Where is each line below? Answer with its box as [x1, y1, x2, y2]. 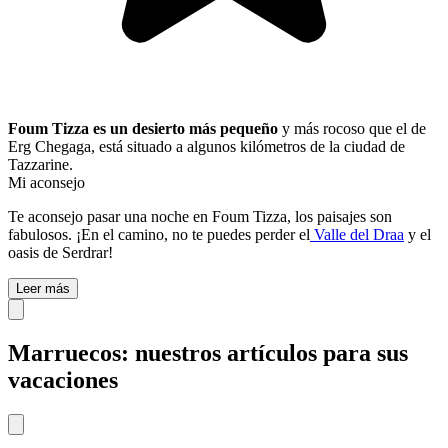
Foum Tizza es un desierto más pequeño [8, 120, 278, 138]
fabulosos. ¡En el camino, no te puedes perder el [8, 226, 310, 244]
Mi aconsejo [8, 174, 85, 192]
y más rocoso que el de [278, 120, 426, 138]
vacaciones [8, 367, 118, 394]
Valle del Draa [310, 226, 404, 244]
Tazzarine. [8, 156, 73, 174]
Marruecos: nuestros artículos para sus [8, 340, 408, 367]
